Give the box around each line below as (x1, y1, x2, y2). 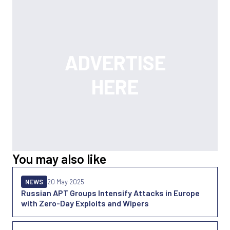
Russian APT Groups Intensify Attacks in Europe (21, 188, 200, 198)
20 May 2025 (47, 178, 84, 186)
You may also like (12, 151, 106, 167)
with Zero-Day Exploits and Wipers (21, 198, 149, 208)
